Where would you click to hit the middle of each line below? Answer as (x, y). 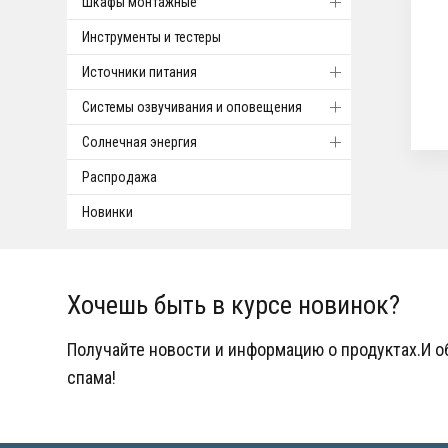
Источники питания (140, 72)
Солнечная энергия (140, 142)
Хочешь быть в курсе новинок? (234, 305)
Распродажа (120, 177)
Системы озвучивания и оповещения (192, 107)
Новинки (108, 212)
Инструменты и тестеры (152, 37)
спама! (92, 377)
